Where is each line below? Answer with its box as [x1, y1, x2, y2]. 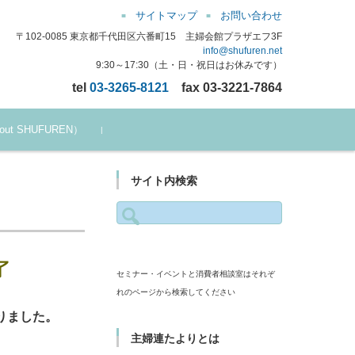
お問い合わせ [220, 10, 282, 21]
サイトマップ [136, 10, 197, 21]
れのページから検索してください [116, 288, 236, 297]
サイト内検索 [131, 174, 198, 188]
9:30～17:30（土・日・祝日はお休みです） [96, 59, 282, 71]
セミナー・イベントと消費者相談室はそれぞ [116, 269, 276, 279]
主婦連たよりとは [131, 332, 220, 345]
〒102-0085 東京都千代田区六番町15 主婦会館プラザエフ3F [16, 31, 282, 42]
